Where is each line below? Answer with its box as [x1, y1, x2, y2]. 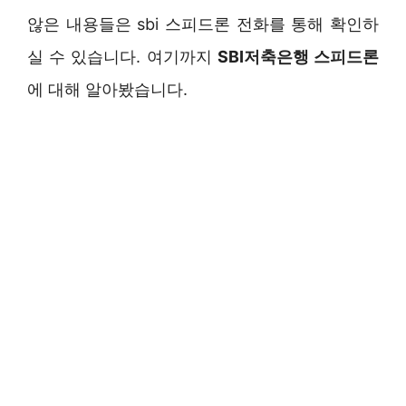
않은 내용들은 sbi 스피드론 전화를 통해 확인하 [27, 14, 379, 34]
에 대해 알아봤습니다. [27, 79, 188, 99]
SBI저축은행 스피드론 [217, 46, 380, 66]
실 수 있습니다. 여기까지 [27, 46, 217, 66]
